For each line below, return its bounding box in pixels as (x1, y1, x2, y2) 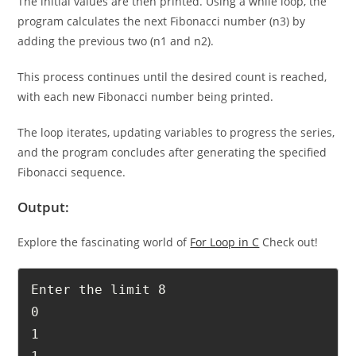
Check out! (259, 234, 319, 250)
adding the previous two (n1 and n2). (17, 33, 218, 48)
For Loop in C (190, 234, 260, 250)
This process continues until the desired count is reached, (17, 69, 327, 84)
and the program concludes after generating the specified (17, 145, 327, 160)
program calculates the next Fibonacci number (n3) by (17, 14, 306, 29)
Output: (17, 198, 70, 216)
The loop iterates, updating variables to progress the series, (17, 125, 335, 140)
